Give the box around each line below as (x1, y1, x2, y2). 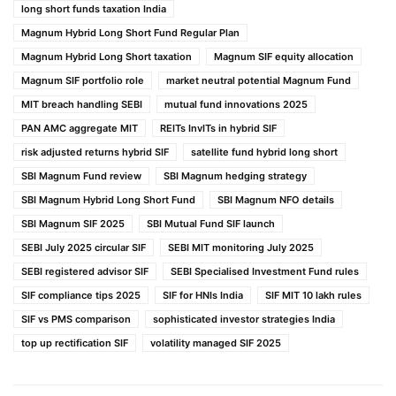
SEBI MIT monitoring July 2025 (168, 241, 314, 255)
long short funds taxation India (21, 3, 166, 16)
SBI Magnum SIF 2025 (21, 217, 125, 231)
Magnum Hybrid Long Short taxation (21, 50, 192, 64)
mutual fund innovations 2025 (164, 98, 308, 111)
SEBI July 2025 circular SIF (21, 241, 146, 255)
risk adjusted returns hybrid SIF (21, 146, 169, 159)
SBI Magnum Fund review (21, 170, 141, 183)
